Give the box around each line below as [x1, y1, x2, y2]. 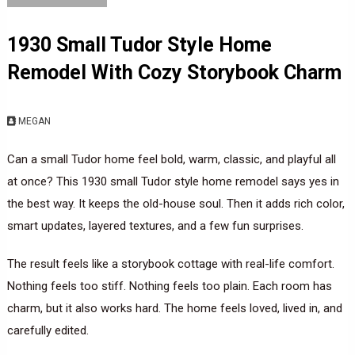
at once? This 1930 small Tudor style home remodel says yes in [6, 174, 339, 189]
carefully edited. [6, 323, 89, 338]
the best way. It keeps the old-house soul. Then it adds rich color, [6, 197, 345, 211]
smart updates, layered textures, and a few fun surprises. [6, 219, 303, 233]
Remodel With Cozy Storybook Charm [6, 61, 342, 84]
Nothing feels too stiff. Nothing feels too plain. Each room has [6, 279, 332, 293]
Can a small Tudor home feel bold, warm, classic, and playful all [6, 152, 336, 166]
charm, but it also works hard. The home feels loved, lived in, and [6, 301, 342, 315]
